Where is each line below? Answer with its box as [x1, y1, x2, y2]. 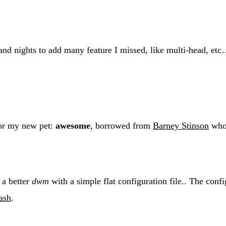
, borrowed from [90, 120, 153, 131]
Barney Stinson [153, 120, 209, 131]
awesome [55, 120, 90, 131]
